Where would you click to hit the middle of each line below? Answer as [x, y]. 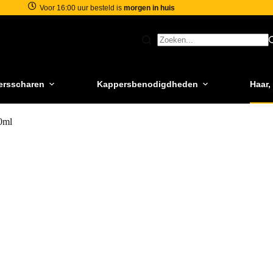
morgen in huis [150, 8]
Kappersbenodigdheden [147, 84]
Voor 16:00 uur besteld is [82, 8]
